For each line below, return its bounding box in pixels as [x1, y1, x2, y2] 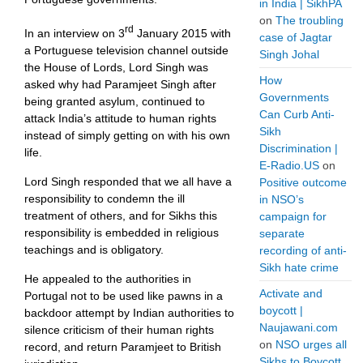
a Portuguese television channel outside [24, 43, 228, 57]
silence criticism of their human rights [24, 322, 214, 336]
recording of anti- [259, 244, 347, 257]
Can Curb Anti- [259, 108, 335, 121]
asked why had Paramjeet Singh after [24, 77, 216, 91]
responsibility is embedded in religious [24, 225, 219, 239]
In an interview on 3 [24, 26, 125, 40]
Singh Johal [259, 48, 319, 61]
